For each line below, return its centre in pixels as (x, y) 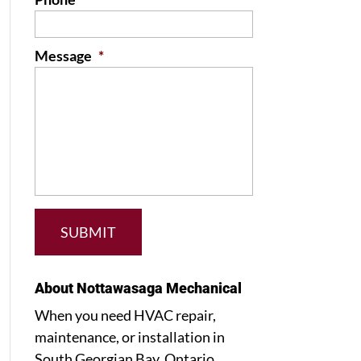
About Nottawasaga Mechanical (138, 288)
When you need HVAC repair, (125, 315)
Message (63, 56)
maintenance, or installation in (129, 337)
